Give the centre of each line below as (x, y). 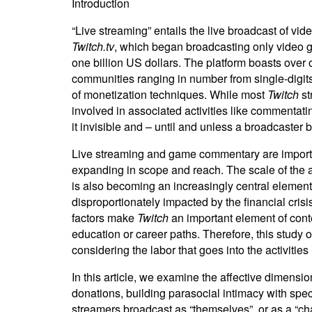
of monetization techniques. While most (169, 94)
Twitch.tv (93, 46)
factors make (104, 218)
